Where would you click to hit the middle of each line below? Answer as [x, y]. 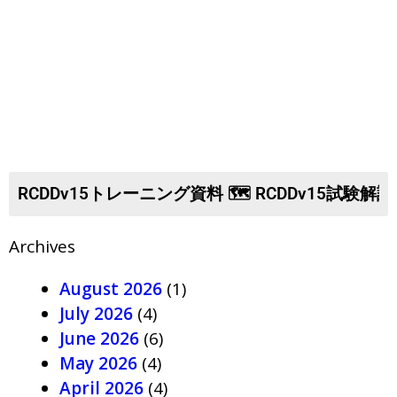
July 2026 [96, 314]
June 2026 [99, 339]
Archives [42, 246]
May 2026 [98, 363]
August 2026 [111, 289]
